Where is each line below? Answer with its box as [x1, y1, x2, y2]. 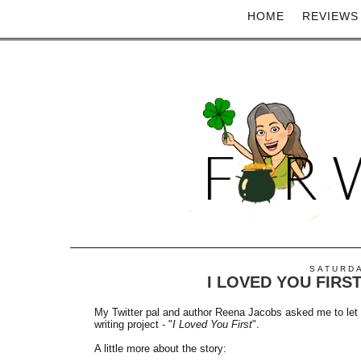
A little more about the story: [94, 342, 226, 355]
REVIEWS [301, 10, 359, 23]
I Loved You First [172, 317, 252, 330]
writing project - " [94, 317, 172, 330]
